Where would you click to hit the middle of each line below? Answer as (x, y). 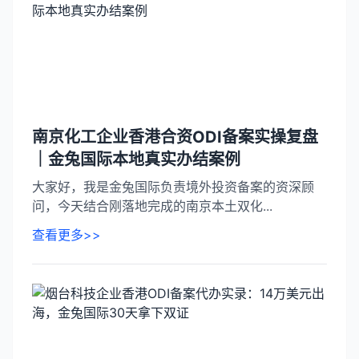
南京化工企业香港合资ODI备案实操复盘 (175, 137)
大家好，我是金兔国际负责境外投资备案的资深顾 (173, 187)
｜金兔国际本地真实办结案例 (136, 159)
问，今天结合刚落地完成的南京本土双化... (152, 206)
